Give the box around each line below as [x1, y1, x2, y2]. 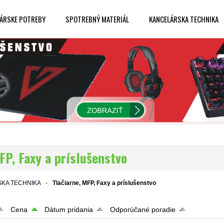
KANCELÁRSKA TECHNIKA [149, 13, 218, 24]
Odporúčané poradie [110, 205, 176, 214]
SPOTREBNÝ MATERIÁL [65, 13, 129, 24]
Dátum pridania [44, 205, 93, 214]
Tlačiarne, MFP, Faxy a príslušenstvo [52, 179, 156, 187]
